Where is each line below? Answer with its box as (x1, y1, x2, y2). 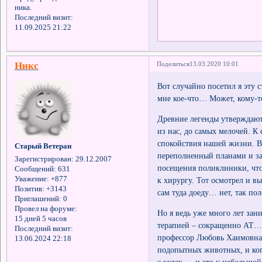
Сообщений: (14, 165, 56, 174)
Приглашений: (14, 195, 61, 204)
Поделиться (157, 60, 190, 68)
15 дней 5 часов (14, 215, 67, 223)
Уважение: (14, 175, 49, 184)
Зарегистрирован (14, 155, 71, 164)
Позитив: (14, 185, 44, 194)
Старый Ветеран (14, 142, 71, 151)
